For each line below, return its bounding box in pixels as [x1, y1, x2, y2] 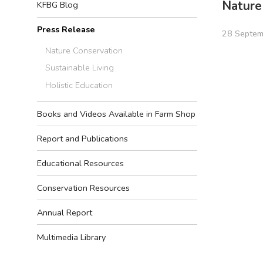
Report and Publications [37, 132, 128, 144]
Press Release [37, 23, 95, 36]
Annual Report [37, 206, 92, 218]
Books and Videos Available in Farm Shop [37, 107, 195, 120]
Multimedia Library [37, 231, 106, 243]
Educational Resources [37, 157, 124, 169]
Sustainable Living [45, 62, 114, 74]
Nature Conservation [45, 44, 123, 56]
